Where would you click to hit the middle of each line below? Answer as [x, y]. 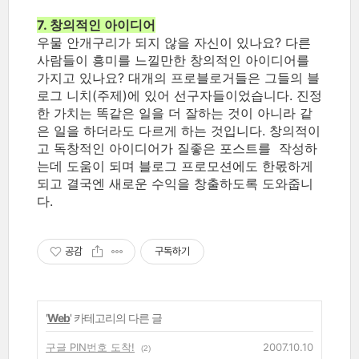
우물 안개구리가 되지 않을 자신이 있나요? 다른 [174, 42]
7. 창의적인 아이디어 [96, 25]
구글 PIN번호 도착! [90, 347]
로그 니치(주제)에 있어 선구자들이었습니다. [167, 95]
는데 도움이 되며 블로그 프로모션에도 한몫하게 [175, 166]
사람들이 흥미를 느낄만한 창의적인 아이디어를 [173, 60]
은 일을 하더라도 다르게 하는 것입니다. [151, 131]
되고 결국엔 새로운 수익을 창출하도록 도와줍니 [175, 184]
